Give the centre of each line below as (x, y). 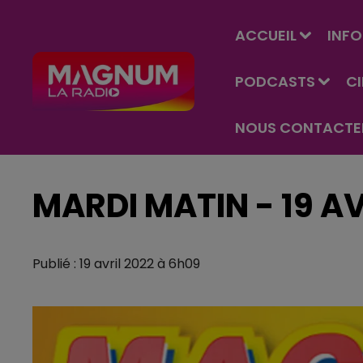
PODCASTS (275, 81)
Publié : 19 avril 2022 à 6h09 (116, 264)
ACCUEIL (266, 35)
